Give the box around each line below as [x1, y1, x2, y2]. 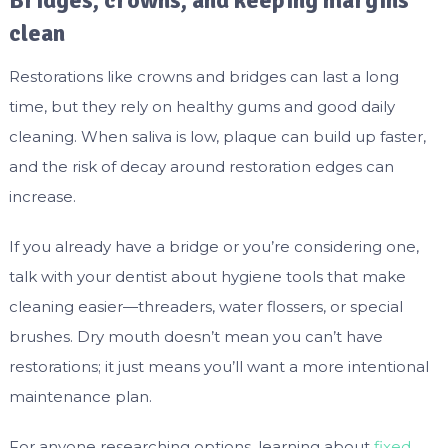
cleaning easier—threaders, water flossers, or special [8, 297, 403, 317]
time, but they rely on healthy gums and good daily [8, 97, 395, 117]
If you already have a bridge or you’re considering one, [8, 237, 419, 257]
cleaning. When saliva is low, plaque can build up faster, [8, 127, 426, 147]
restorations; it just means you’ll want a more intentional [8, 357, 429, 377]
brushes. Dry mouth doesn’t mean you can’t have [8, 327, 383, 347]
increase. [8, 187, 76, 207]
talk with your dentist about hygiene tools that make [8, 267, 406, 287]
